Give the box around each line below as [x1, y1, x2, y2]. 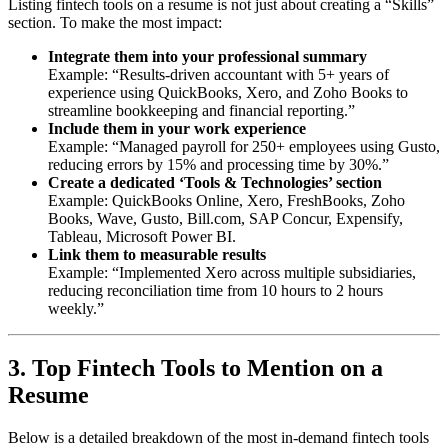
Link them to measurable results [48, 245, 266, 263]
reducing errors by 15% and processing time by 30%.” [48, 155, 389, 173]
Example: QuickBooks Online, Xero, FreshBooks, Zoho [48, 191, 405, 209]
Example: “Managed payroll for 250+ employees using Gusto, [48, 137, 440, 155]
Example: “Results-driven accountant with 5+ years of [48, 65, 389, 83]
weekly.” [48, 299, 104, 317]
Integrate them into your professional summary [48, 47, 367, 65]
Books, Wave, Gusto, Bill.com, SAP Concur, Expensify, [48, 209, 403, 227]
